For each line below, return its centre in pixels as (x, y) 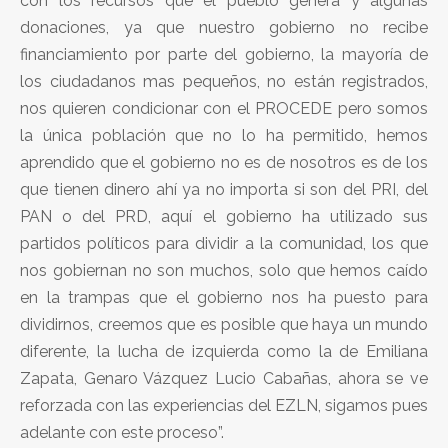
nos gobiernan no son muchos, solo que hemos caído (224, 270)
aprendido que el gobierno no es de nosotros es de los (224, 162)
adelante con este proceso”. (122, 432)
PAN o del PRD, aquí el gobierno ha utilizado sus (224, 216)
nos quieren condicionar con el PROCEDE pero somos (224, 108)
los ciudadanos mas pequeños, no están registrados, (224, 81)
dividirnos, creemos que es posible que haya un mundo (224, 324)
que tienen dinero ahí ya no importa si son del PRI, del (224, 189)
